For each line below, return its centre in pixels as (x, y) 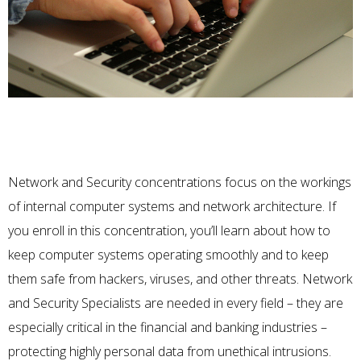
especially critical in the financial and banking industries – (168, 328)
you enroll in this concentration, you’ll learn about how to (169, 231)
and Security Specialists (75, 303)
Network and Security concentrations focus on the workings (180, 183)
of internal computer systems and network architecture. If (172, 207)
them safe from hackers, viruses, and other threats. (155, 279)
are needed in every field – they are (242, 303)
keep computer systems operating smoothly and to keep (168, 255)
